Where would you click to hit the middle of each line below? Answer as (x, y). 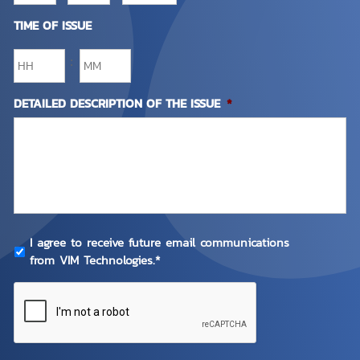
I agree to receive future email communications (159, 243)
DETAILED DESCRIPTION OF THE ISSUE (117, 103)
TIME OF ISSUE (52, 25)
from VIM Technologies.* (94, 260)
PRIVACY (37, 237)
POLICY (33, 252)
